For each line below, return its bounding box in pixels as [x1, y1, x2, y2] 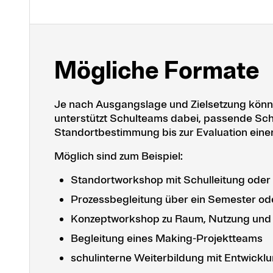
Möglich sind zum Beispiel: [54, 149, 185, 163]
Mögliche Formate [54, 55, 260, 87]
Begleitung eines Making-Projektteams [71, 232, 268, 246]
